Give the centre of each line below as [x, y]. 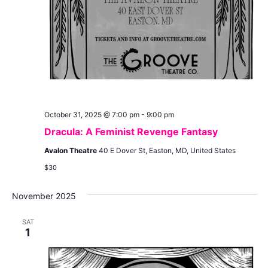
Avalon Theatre [71, 150]
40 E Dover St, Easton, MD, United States [167, 150]
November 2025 [44, 196]
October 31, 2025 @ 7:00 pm [92, 114]
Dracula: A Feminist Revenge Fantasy [131, 131]
